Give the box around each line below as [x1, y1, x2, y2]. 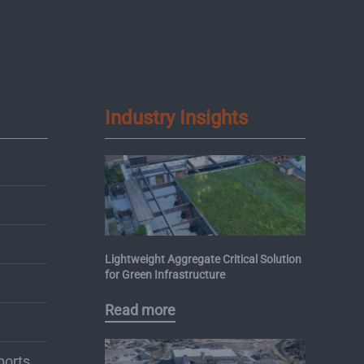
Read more [104, 301, 175, 319]
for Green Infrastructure [104, 267, 225, 281]
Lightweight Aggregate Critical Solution [104, 252, 301, 266]
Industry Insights [104, 106, 248, 129]
